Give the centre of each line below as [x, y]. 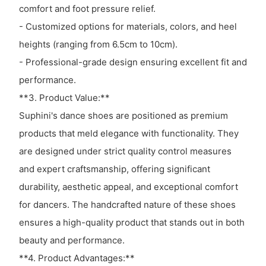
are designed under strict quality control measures [125, 151]
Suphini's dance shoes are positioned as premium [123, 116]
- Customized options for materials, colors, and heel [128, 27]
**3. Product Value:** [64, 98]
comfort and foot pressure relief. [87, 9]
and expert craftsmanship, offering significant [114, 169]
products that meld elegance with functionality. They [129, 134]
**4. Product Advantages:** [77, 258]
